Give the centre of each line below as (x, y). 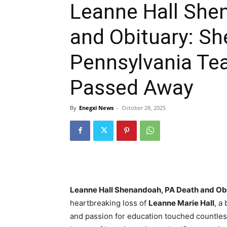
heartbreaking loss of (109, 203)
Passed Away (131, 87)
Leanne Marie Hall (181, 203)
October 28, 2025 (144, 107)
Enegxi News (96, 107)
